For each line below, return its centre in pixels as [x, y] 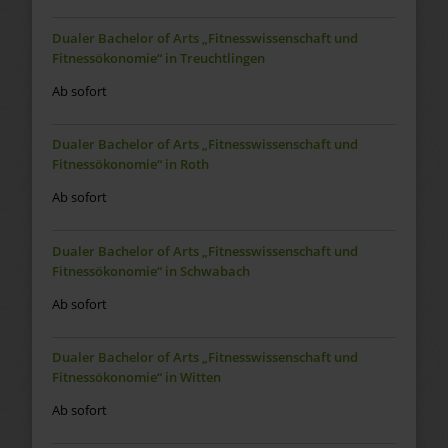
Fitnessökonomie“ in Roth [130, 164]
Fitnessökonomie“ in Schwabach [150, 270]
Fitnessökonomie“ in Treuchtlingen [158, 57]
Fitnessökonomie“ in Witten [136, 377]
